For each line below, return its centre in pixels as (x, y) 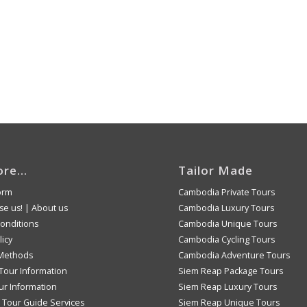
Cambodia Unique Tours (228, 224)
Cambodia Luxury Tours (226, 208)
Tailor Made (216, 171)
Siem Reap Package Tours (231, 271)
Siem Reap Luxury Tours (228, 287)
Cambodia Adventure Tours (234, 256)
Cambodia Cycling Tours (227, 240)
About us (49, 208)
